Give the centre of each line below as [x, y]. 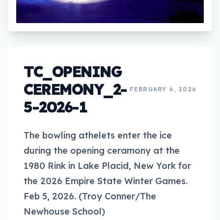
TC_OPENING [72, 71]
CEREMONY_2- [75, 89]
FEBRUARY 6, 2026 [163, 89]
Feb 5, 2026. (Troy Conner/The [90, 196]
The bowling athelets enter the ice [98, 135]
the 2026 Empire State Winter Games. [106, 181]
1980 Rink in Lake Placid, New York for [107, 165]
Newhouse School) [64, 211]
